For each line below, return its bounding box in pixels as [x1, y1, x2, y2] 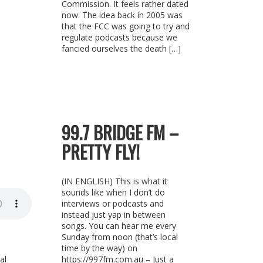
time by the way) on [61, 242, 137, 254]
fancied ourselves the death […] [61, 43, 181, 54]
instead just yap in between [61, 209, 166, 220]
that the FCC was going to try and [61, 21, 190, 32]
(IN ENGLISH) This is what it [61, 176, 167, 187]
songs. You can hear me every [61, 220, 176, 231]
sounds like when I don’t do [61, 187, 165, 198]
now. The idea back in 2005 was [61, 9, 183, 21]
